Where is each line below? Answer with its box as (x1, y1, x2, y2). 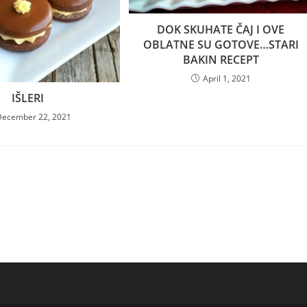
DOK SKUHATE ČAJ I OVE (157, 21, 285, 37)
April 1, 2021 (202, 72, 251, 84)
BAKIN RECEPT (182, 51, 259, 67)
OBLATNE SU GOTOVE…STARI (143, 36, 299, 52)
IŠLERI (11, 90, 44, 106)
